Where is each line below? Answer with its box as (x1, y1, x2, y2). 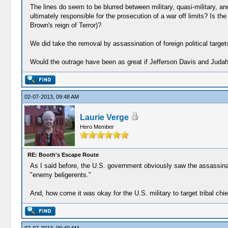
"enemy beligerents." (30, 171, 91, 179)
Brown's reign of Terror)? (30, 21, 101, 29)
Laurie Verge (79, 113, 129, 122)
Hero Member (79, 124, 114, 130)
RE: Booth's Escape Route (27, 152, 99, 158)
